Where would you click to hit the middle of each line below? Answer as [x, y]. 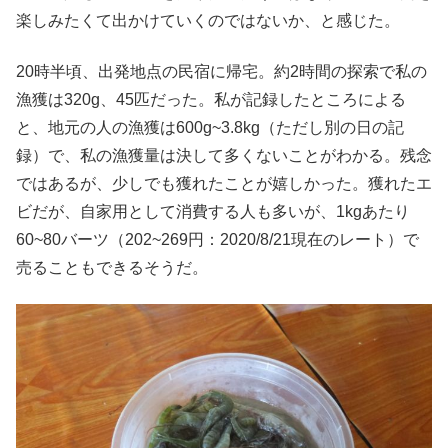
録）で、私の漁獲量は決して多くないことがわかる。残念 [224, 155]
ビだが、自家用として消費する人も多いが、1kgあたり [213, 211]
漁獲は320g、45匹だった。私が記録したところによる [211, 99]
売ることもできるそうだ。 [112, 267]
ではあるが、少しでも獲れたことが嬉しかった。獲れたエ [224, 183]
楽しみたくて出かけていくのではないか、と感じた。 [208, 21]
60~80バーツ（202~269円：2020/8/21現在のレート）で [217, 239]
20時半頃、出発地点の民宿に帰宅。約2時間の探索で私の [221, 71]
